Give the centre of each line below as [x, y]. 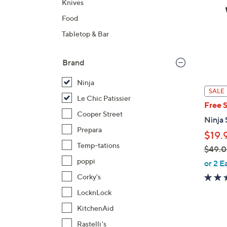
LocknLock [94, 192]
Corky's [89, 177]
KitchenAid [96, 208]
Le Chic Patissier [104, 98]
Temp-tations [98, 145]
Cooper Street [100, 114]
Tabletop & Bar [85, 34]
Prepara [89, 129]
